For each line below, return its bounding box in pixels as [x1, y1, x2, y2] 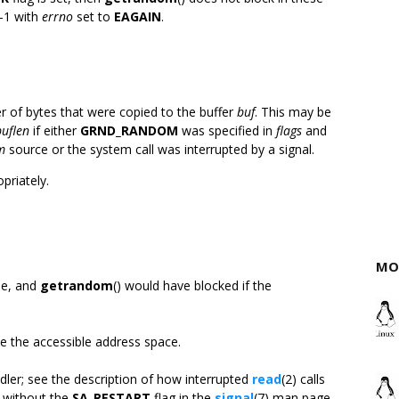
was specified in [178, 122, 276, 139]
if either [29, 122, 80, 139]
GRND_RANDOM [80, 122, 178, 139]
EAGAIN [114, 8, 161, 25]
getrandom [40, 277, 113, 294]
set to [73, 8, 114, 25]
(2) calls [281, 370, 325, 387]
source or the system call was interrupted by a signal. [5, 141, 314, 158]
